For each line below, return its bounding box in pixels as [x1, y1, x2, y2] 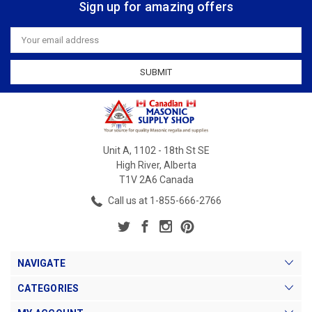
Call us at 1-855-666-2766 [105, 195, 221, 207]
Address [10, 39, 45, 50]
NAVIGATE [17, 258, 65, 270]
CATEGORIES [17, 283, 79, 295]
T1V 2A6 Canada [118, 174, 194, 186]
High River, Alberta [116, 159, 196, 171]
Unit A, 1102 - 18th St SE [102, 145, 210, 157]
